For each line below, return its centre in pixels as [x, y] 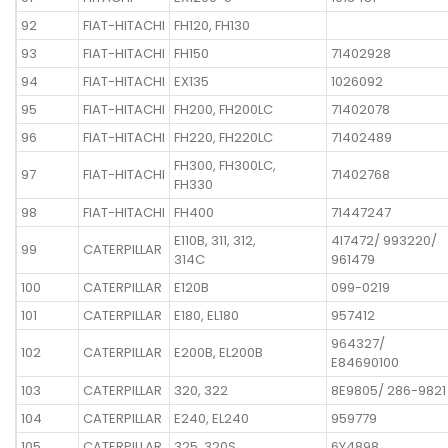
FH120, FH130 [212, 25]
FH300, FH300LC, [225, 165]
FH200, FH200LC [223, 109]
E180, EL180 [206, 315]
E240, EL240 [211, 418]
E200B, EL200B [218, 352]
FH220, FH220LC [223, 137]
